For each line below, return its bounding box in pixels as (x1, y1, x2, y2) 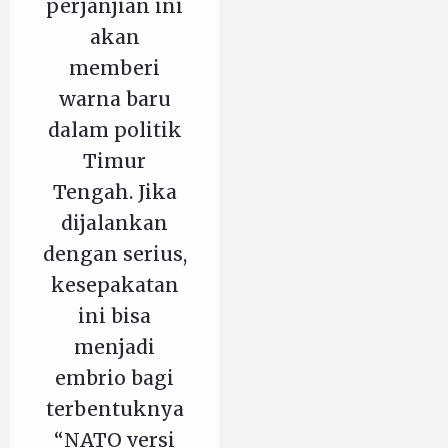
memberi (69, 56, 160, 81)
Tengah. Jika (52, 180, 177, 205)
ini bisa (78, 304, 151, 329)
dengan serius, (42, 242, 187, 267)
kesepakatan (50, 273, 179, 298)
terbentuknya (45, 397, 184, 422)
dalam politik (47, 118, 182, 143)
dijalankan (61, 211, 168, 236)
